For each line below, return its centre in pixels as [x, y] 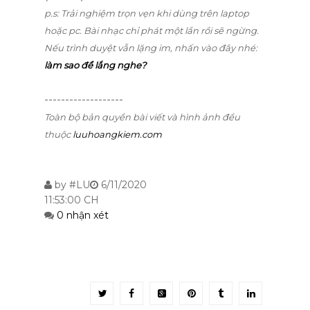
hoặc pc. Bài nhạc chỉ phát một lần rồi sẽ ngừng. [152, 30]
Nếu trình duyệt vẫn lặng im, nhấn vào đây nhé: [151, 48]
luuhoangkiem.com [117, 134]
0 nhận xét [83, 215]
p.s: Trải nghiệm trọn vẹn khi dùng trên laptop [147, 13]
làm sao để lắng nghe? [95, 65]
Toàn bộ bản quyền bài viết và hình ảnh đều [142, 117]
